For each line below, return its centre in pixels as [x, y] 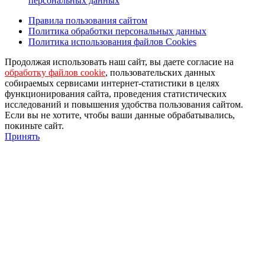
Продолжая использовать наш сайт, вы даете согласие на [119, 62]
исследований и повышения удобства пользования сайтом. [124, 104]
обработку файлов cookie [55, 72]
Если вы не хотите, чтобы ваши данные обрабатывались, [120, 115]
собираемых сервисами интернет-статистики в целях [112, 83]
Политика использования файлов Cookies [112, 41]
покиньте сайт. [34, 125]
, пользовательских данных [160, 72]
